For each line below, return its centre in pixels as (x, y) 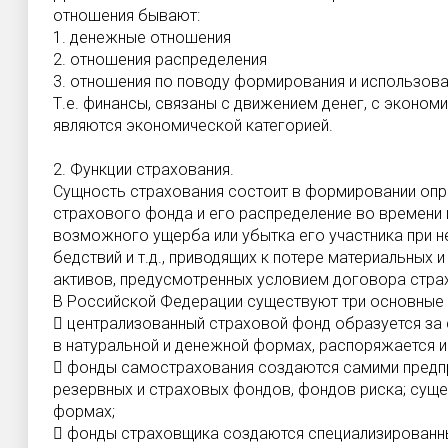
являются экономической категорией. (193, 125)
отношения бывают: (126, 15)
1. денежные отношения (142, 37)
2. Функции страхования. (143, 169)
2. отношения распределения (160, 59)
